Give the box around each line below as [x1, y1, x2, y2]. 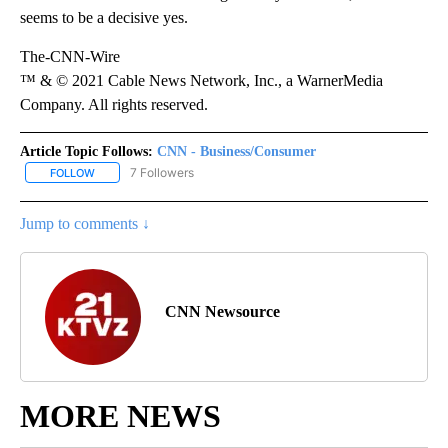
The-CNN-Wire [20, 47, 120, 65]
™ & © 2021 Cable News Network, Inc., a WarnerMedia [20, 71, 383, 89]
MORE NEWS [20, 397, 221, 434]
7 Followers [130, 164, 194, 180]
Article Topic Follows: [20, 143, 153, 159]
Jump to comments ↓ [20, 214, 150, 232]
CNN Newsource [165, 302, 280, 320]
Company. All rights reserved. [20, 95, 208, 113]
